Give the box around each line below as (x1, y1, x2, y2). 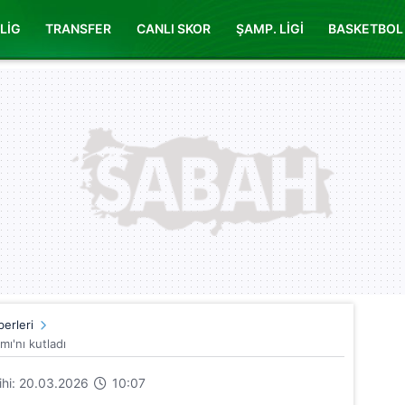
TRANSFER (45, 21, 112, 36)
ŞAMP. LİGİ (235, 21, 304, 36)
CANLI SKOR (136, 21, 211, 36)
